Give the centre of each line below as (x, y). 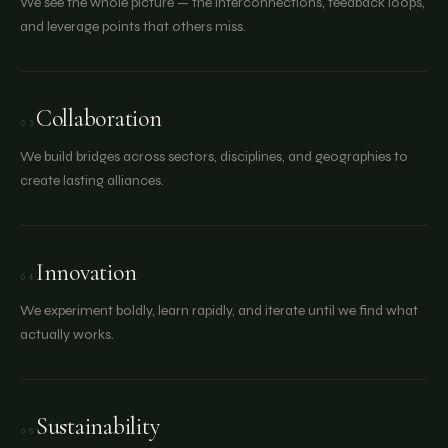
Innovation (86, 272)
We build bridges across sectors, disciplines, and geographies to (214, 156)
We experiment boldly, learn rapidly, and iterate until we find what (219, 310)
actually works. (67, 334)
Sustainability (97, 426)
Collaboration (98, 118)
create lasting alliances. (92, 180)
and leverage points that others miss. (133, 26)
